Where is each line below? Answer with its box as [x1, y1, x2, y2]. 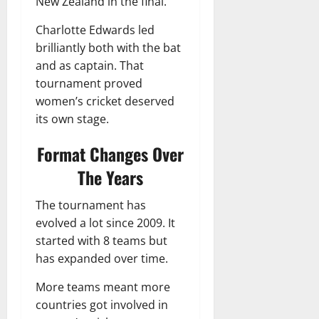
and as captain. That [36, 57, 144, 73]
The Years [77, 164, 143, 190]
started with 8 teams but [36, 232, 167, 249]
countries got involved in [36, 296, 168, 313]
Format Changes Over [36, 140, 184, 167]
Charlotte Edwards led [36, 21, 155, 38]
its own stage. [36, 110, 109, 127]
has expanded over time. [36, 250, 168, 266]
